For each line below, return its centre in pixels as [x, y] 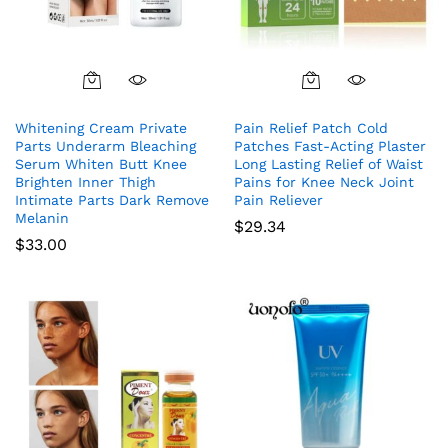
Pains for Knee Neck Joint [324, 182]
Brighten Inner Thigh [85, 182]
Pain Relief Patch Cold [311, 128]
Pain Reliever [278, 200]
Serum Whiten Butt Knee [101, 164]
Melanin [42, 218]
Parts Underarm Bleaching [105, 146]
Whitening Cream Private [101, 128]
